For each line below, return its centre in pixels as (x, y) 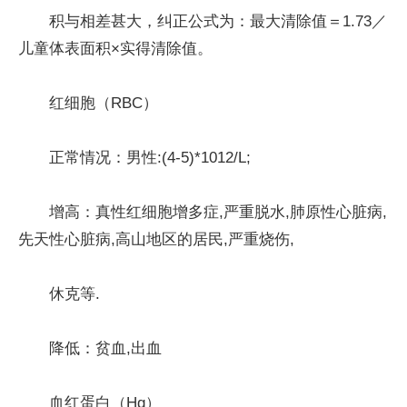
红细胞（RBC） (104, 103)
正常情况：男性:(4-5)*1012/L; (150, 157)
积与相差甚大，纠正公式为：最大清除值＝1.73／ (218, 21)
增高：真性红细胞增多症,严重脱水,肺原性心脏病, (218, 212)
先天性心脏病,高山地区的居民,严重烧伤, (156, 239)
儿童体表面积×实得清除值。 (115, 48)
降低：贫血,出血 (105, 348)
